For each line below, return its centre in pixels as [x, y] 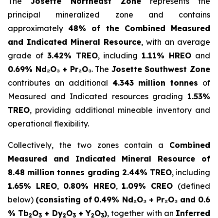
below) [22, 200]
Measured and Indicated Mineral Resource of [109, 159]
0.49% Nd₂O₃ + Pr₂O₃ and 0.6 [152, 200]
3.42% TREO [72, 56]
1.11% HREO [167, 56]
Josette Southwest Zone [161, 69]
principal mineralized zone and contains [109, 15]
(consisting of [64, 200]
